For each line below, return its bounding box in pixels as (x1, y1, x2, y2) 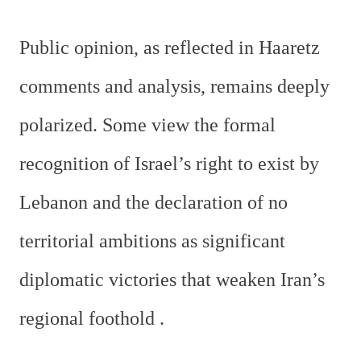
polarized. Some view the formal (19, 114, 276, 135)
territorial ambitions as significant (19, 230, 285, 251)
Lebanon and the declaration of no (19, 191, 288, 213)
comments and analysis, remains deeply (19, 75, 330, 97)
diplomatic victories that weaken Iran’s (19, 268, 325, 290)
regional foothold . (19, 307, 164, 329)
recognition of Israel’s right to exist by (19, 152, 319, 174)
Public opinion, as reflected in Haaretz (19, 36, 320, 58)
